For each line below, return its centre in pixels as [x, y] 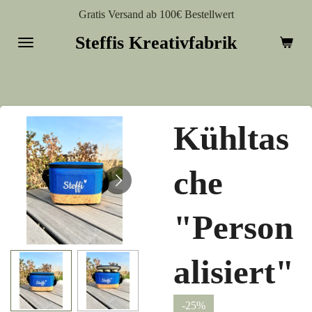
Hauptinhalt [37, 32]
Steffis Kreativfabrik [156, 43]
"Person [233, 227]
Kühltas [231, 138]
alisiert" [234, 272]
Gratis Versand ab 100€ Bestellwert [156, 14]
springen [30, 50]
